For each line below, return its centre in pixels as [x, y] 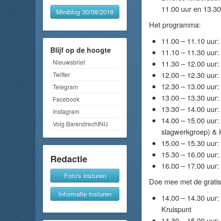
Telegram [65, 86]
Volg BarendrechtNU [80, 123]
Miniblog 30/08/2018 [85, 11]
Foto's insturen [85, 175]
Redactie [69, 159]
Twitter [61, 74]
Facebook [66, 99]
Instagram [66, 111]
